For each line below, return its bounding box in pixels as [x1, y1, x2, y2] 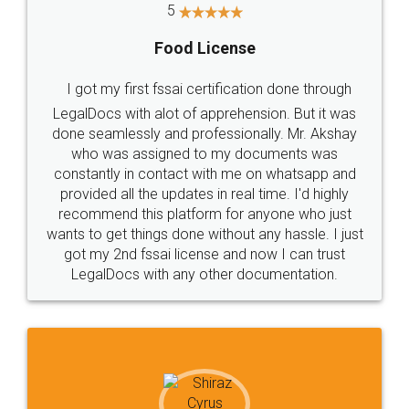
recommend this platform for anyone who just [58, 204, 351, 223]
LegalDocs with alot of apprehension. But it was [53, 104, 356, 122]
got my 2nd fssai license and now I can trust [64, 245, 345, 263]
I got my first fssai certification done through [67, 79, 351, 98]
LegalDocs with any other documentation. [71, 265, 338, 283]
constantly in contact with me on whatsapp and [53, 164, 356, 183]
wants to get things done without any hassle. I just [46, 225, 363, 243]
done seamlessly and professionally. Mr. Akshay [52, 124, 357, 142]
